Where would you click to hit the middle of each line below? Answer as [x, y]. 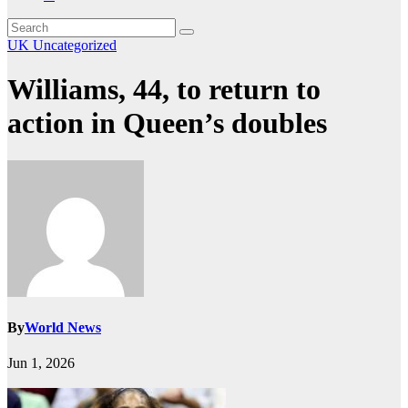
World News [63, 328]
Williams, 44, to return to [164, 90]
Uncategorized [75, 45]
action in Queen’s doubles [167, 123]
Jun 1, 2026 [41, 363]
